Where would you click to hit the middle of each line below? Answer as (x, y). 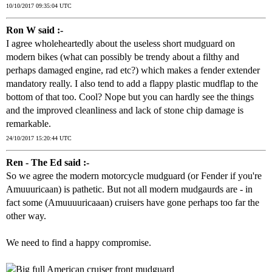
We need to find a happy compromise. (79, 243)
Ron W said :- (35, 30)
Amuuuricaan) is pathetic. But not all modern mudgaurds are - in (129, 189)
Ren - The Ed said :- (48, 163)
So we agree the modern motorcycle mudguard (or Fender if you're (134, 176)
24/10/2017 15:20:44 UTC (39, 138)
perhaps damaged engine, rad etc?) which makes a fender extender (133, 70)
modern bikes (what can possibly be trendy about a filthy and (123, 57)
